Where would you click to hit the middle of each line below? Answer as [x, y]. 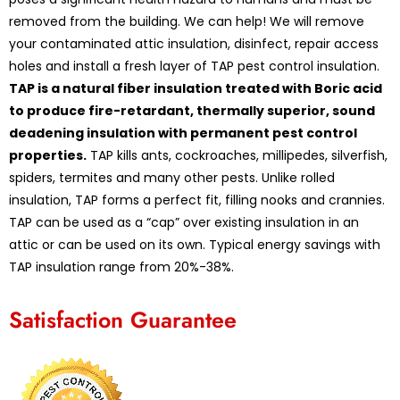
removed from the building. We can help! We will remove [187, 21]
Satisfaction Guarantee [123, 320]
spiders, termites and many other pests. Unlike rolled [172, 177]
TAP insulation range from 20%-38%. [121, 267]
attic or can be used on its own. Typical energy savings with [195, 244]
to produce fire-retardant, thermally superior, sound [192, 110]
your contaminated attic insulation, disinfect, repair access [194, 43]
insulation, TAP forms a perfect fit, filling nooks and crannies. [197, 200]
